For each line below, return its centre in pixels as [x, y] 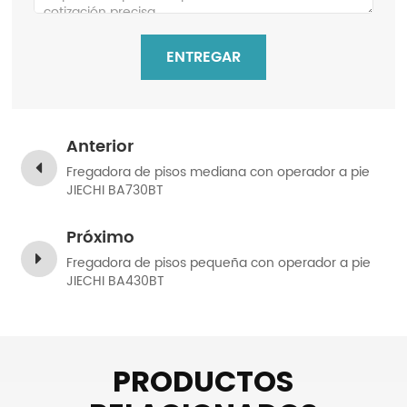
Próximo [101, 238]
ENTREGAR [203, 57]
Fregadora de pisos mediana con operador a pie [218, 173]
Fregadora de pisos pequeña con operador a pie [219, 263]
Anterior [100, 147]
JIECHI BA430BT [116, 282]
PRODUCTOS [203, 382]
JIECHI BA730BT [115, 191]
